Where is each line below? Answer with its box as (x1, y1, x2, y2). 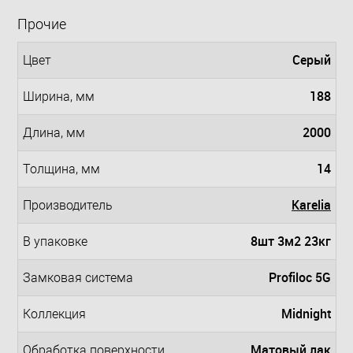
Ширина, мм (23, 89, 95, 105)
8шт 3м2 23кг (251, 232, 331, 251)
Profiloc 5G (269, 269, 331, 287)
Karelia (292, 196, 331, 214)
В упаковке (23, 234, 87, 250)
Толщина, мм (23, 162, 100, 177)
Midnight (281, 305, 331, 323)
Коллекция (23, 307, 86, 322)
